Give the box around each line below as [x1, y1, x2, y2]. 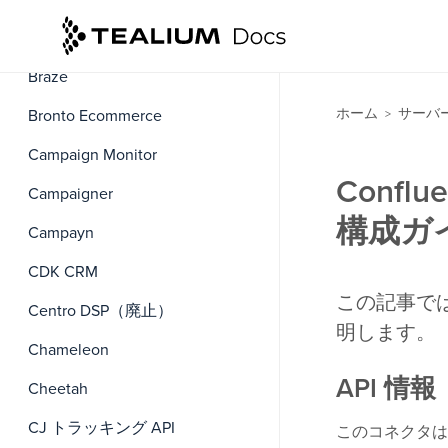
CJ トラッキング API [28, 418, 175, 438]
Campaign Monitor [28, 145, 157, 165]
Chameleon [28, 340, 109, 360]
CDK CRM [28, 262, 98, 282]
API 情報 [336, 373, 436, 405]
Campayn [28, 223, 94, 243]
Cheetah [28, 379, 88, 399]
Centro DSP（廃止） [28, 301, 173, 321]
